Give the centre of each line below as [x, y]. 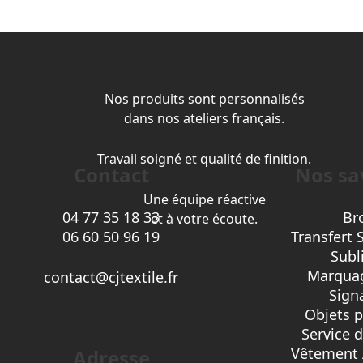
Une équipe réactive [204, 199]
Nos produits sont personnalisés [204, 98]
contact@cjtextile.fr [111, 277]
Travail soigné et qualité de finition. [204, 158]
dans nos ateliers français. [204, 118]
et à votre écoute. [204, 218]
